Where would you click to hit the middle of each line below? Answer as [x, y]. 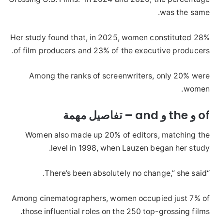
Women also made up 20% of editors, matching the [117, 135]
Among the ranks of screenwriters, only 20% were [119, 76]
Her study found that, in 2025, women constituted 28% [110, 37]
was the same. [185, 12]
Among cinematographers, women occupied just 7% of [111, 199]
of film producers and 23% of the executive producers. [111, 50]
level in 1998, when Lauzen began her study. [130, 148]
